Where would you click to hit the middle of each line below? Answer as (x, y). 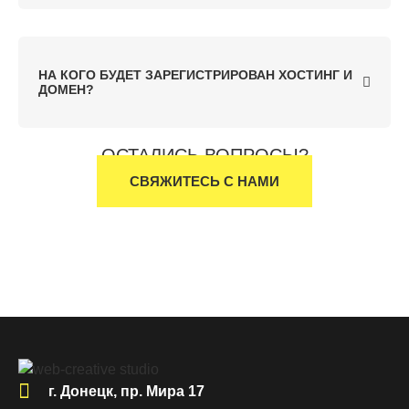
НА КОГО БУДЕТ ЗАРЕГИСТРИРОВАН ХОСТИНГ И (195, 75)
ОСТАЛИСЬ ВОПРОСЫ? (204, 156)
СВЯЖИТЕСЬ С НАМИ (204, 182)
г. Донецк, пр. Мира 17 (126, 391)
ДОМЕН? (66, 90)
